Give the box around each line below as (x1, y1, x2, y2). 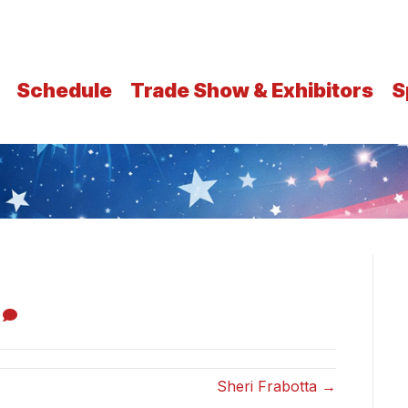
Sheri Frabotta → (217, 377, 337, 396)
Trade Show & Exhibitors (129, 78, 373, 103)
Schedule (15, 78, 112, 103)
